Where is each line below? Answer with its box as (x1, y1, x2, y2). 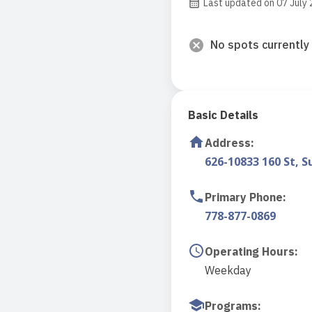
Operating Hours (205, 244, 295, 258)
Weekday (205, 263, 251, 277)
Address (205, 136, 251, 150)
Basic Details (188, 108, 258, 122)
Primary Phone (205, 190, 283, 204)
